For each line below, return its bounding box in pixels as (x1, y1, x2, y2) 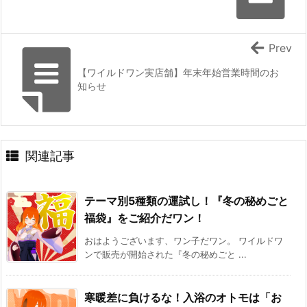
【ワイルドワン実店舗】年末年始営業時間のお (77, 66, 279, 78)
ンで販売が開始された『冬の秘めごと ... (84, 248, 247, 260)
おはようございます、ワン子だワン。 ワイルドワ (84, 234, 283, 246)
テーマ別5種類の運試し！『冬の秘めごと (84, 193, 288, 208)
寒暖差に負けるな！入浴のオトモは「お (84, 290, 282, 304)
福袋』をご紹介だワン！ (84, 210, 205, 225)
